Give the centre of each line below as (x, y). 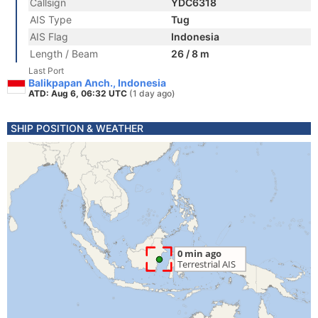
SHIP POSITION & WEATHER (77, 128)
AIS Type (51, 20)
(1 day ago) (152, 93)
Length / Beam (64, 54)
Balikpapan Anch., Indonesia (97, 83)
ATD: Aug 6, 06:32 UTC (79, 93)
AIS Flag (49, 37)
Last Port (46, 71)
